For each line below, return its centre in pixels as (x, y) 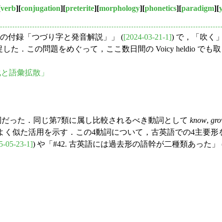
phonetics (161, 8)
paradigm (198, 8)
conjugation (41, 8)
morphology (119, 8)
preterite (80, 8)
